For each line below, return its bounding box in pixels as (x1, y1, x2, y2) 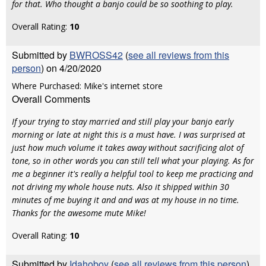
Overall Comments (12, 92, 90, 106)
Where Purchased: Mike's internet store (12, 80, 163, 91)
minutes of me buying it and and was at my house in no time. (12, 194, 239, 205)
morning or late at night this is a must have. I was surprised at (12, 129, 245, 140)
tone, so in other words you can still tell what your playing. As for (12, 155, 254, 166)
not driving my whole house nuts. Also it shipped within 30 (12, 181, 229, 192)
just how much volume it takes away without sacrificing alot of (12, 142, 243, 153)
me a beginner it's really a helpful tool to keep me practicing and (12, 168, 253, 179)
